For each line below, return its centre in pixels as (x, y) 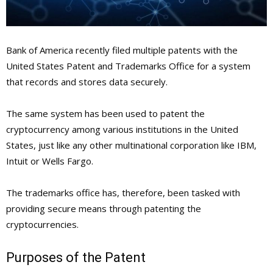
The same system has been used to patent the (105, 114)
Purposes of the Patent (76, 258)
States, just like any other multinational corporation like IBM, (131, 145)
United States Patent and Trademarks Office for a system (128, 66)
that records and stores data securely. (87, 82)
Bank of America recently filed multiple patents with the (122, 50)
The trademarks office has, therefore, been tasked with (123, 193)
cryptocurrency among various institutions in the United (122, 129)
